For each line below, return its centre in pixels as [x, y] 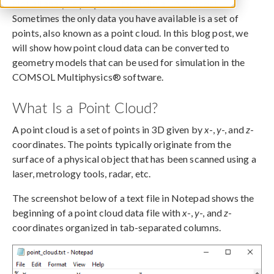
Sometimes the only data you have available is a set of [126, 18]
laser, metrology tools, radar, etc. [82, 173]
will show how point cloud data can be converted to [121, 47]
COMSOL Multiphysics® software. [88, 76]
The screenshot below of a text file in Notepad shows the [133, 198]
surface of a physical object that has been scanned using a [134, 158]
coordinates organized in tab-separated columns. [117, 227]
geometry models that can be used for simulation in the [129, 62]
